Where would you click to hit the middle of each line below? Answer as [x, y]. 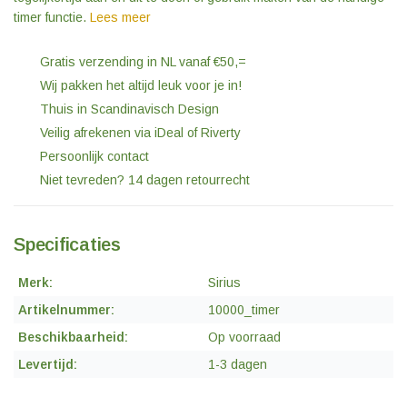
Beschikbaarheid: [73, 337]
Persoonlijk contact [93, 156]
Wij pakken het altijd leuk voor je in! [139, 85]
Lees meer [120, 17]
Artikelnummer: [66, 310]
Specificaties [67, 244]
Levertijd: [48, 364]
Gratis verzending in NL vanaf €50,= [141, 62]
